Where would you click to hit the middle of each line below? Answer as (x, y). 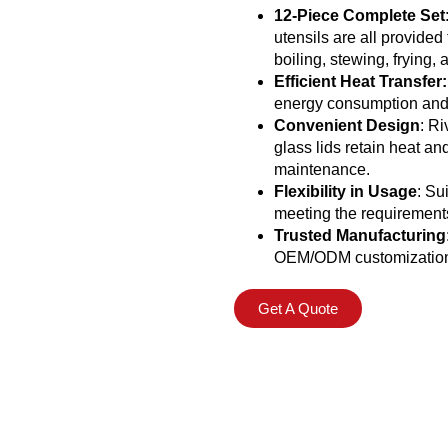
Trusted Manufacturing (360, 236)
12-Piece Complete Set (359, 16)
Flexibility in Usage (345, 192)
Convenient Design (347, 126)
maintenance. (322, 170)
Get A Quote (298, 309)
